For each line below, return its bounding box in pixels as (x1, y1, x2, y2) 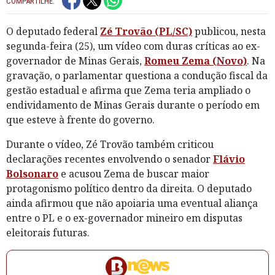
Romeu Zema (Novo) (144, 53, 247, 68)
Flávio (213, 152, 245, 166)
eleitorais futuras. (6, 225, 90, 239)
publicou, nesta (192, 24, 266, 38)
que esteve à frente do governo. (6, 112, 155, 126)
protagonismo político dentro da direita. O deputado (6, 181, 252, 195)
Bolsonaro (6, 166, 58, 180)
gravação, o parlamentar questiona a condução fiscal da (6, 68, 268, 82)
